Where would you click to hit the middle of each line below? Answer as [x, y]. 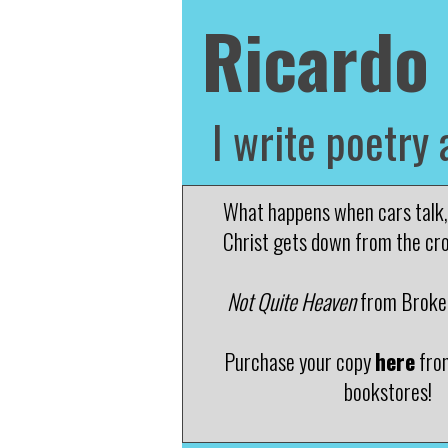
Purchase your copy [299, 361]
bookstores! [388, 391]
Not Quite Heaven [291, 301]
